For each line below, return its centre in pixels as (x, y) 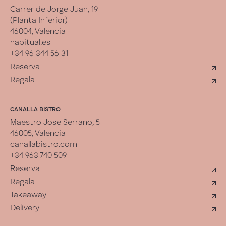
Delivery (25, 208)
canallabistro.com (44, 145)
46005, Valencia (38, 133)
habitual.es (30, 43)
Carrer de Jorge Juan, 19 (54, 9)
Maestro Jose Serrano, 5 (55, 122)
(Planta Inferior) (39, 20)
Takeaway (28, 195)
